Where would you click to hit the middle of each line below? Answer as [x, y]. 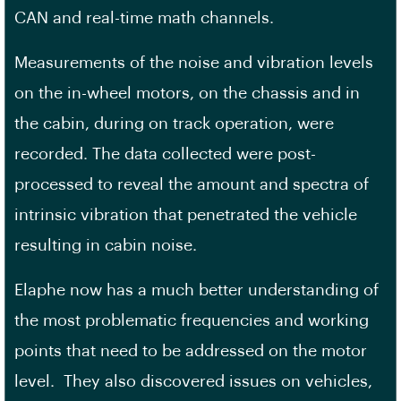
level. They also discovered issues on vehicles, [193, 381]
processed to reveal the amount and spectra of [192, 184]
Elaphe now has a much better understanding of [196, 290]
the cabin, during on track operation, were [174, 123]
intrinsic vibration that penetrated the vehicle [186, 214]
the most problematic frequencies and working [192, 320]
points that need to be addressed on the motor [191, 350]
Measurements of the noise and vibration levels [194, 62]
